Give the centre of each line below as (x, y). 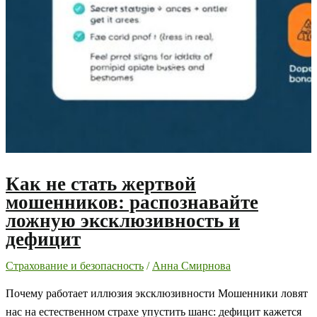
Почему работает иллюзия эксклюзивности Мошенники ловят (157, 294)
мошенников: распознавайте (132, 202)
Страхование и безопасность (75, 265)
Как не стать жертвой (101, 184)
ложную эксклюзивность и (123, 220)
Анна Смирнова (191, 265)
